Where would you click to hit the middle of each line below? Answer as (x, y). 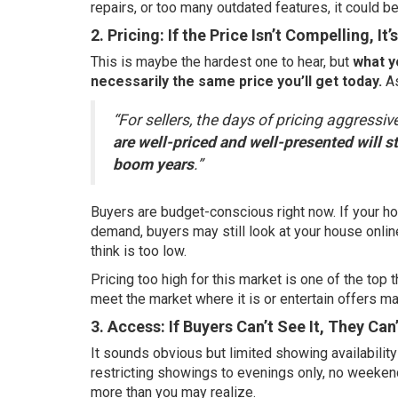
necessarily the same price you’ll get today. (236, 81)
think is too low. (139, 251)
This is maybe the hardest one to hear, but (222, 61)
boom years (153, 164)
